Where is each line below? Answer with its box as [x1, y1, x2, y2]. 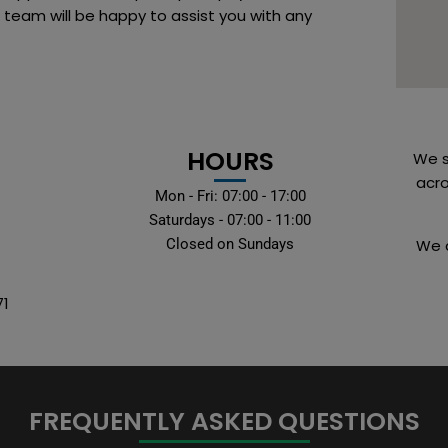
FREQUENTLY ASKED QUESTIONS [28, 404, 420, 440]
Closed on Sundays [166, 235, 294, 254]
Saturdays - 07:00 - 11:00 [149, 211, 311, 230]
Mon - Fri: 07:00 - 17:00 [154, 187, 306, 206]
